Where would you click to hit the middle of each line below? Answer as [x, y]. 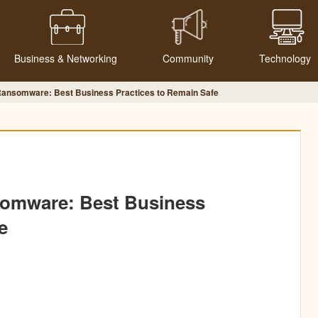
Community [188, 58]
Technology [285, 58]
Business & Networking [66, 58]
